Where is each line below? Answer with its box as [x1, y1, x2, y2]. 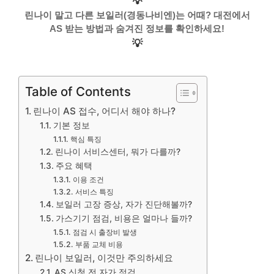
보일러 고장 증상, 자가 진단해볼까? [55, 199, 192, 209]
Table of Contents [25, 84, 131, 99]
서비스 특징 [75, 187, 114, 196]
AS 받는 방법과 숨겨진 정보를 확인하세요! [50, 23, 224, 34]
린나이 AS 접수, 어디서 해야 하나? [33, 105, 176, 117]
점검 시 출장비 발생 [72, 228, 137, 237]
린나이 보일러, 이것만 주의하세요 [35, 252, 174, 264]
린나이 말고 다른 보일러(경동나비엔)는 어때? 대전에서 [24, 9, 250, 20]
